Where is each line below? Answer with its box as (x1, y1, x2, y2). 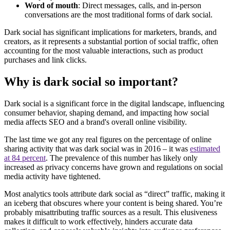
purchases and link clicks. (4, 55, 89, 65)
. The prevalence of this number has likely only (46, 153, 198, 162)
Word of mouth (25, 1, 78, 10)
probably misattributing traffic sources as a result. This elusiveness (4, 207, 217, 217)
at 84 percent (4, 153, 46, 162)
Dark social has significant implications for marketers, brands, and (4, 28, 217, 37)
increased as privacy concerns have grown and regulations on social (4, 162, 223, 171)
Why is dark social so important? (4, 74, 178, 88)
